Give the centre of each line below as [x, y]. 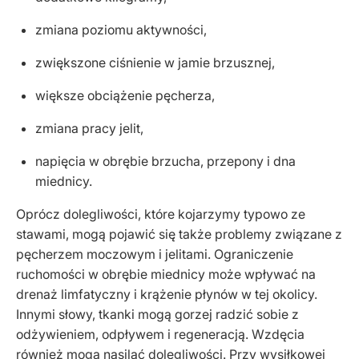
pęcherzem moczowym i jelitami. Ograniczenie [155, 254]
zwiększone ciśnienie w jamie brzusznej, [155, 63]
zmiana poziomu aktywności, [121, 30]
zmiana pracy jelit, [89, 128]
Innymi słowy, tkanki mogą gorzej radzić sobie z [157, 314]
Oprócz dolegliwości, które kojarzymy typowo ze [161, 214]
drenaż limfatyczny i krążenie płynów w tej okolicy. [167, 294]
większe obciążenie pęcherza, [125, 95]
